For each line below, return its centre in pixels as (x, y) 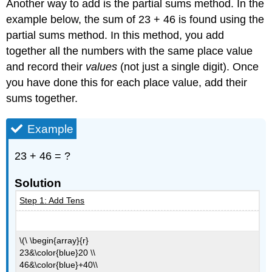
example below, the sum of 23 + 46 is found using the (135, 20)
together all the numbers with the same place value (130, 51)
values (102, 67)
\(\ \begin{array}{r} (54, 241)
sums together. (42, 99)
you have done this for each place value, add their (127, 83)
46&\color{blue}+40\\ (59, 265)
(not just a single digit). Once (188, 67)
